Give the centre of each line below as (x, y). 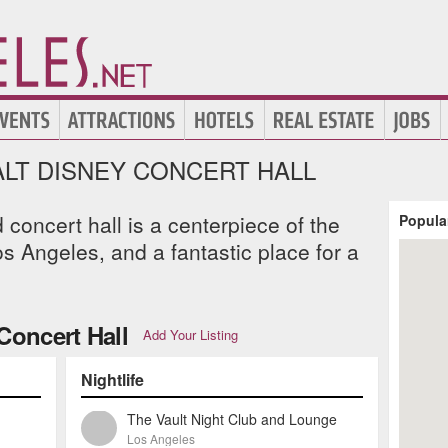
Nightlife (112, 379)
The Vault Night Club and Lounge (232, 419)
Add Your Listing (190, 334)
